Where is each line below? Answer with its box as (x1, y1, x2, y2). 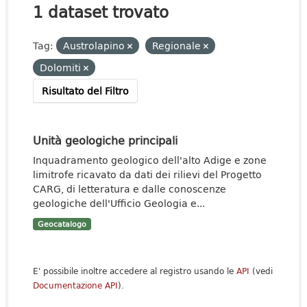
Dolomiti (40, 60, 84, 75)
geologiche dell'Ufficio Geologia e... (33, 196, 205, 210)
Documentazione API (33, 279, 118, 292)
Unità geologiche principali (33, 132, 177, 149)
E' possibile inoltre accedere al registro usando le (33, 265, 236, 278)
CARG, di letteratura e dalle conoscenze (33, 182, 226, 196)
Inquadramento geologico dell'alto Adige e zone (33, 153, 267, 167)
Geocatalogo (37, 219, 86, 230)
